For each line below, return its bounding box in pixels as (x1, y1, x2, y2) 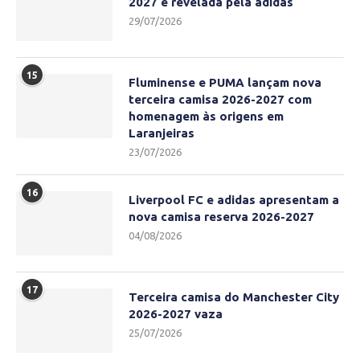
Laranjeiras (129, 126, 194, 141)
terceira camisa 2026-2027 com (129, 92, 312, 107)
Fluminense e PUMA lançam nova (129, 76, 321, 90)
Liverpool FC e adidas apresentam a (129, 193, 339, 207)
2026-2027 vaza (129, 307, 223, 321)
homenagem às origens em (129, 109, 284, 124)
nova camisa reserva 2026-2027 (129, 210, 314, 224)
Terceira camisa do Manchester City (129, 290, 339, 305)
